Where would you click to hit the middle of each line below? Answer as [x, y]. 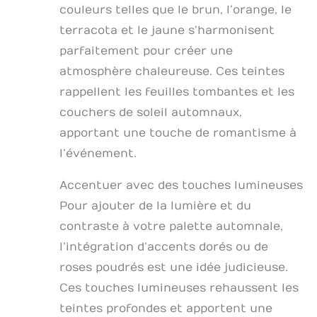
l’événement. [98, 153]
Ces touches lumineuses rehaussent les [179, 288]
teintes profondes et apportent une [166, 308]
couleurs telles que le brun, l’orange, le [175, 10]
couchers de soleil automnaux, [151, 112]
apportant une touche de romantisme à [178, 133]
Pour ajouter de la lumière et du [155, 206]
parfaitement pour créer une [146, 51]
